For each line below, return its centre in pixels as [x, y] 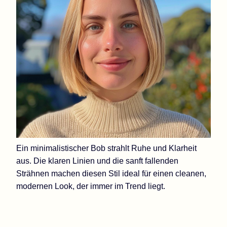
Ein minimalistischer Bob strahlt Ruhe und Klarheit [106, 148]
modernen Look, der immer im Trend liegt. [91, 186]
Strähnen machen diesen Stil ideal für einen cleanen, [111, 173]
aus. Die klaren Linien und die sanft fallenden [97, 161]
